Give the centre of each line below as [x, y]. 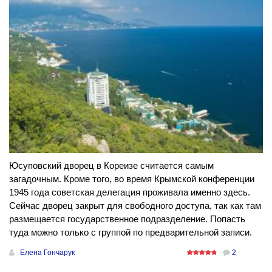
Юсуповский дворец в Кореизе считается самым [111, 166]
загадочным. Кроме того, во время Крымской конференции [132, 179]
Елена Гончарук [47, 253]
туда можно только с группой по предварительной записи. [131, 233]
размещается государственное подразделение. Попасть [127, 219]
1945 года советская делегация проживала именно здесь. [130, 192]
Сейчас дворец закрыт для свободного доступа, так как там [135, 206]
